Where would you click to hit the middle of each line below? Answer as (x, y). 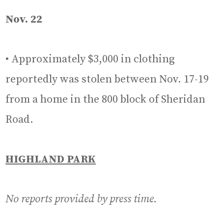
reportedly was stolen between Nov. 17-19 (107, 79)
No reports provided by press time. (82, 199)
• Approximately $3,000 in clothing (90, 59)
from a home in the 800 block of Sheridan (106, 99)
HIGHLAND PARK (51, 159)
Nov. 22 (24, 19)
